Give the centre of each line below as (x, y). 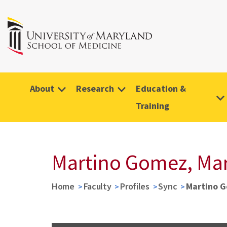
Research (95, 88)
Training (153, 106)
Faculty (97, 186)
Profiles (135, 186)
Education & (161, 88)
